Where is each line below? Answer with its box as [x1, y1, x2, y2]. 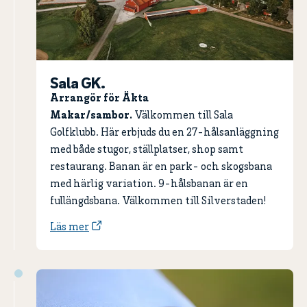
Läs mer [50, 222, 89, 234]
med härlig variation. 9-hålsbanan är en [50, 178, 248, 190]
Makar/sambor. [50, 110, 134, 121]
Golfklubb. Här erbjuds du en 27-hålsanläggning [50, 127, 279, 138]
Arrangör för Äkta [50, 93, 149, 104]
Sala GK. [50, 72, 106, 92]
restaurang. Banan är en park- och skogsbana [50, 161, 272, 173]
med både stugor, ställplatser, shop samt [50, 144, 243, 156]
